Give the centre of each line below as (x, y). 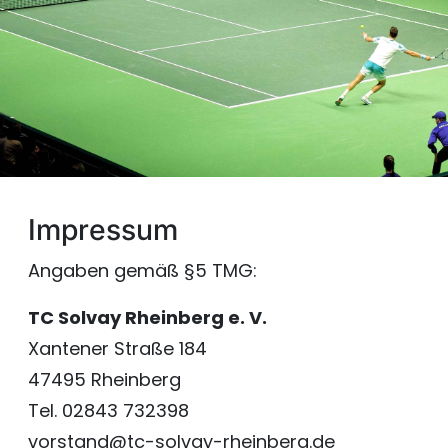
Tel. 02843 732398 (108, 410)
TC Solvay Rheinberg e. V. (147, 317)
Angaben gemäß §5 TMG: (142, 270)
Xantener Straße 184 (117, 348)
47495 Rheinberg (104, 379)
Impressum (103, 229)
